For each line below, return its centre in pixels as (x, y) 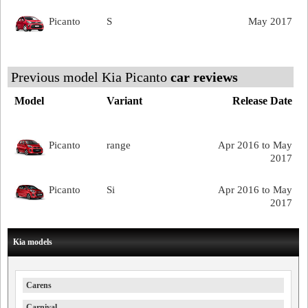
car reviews (204, 77)
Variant (125, 101)
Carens (39, 285)
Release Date (262, 101)
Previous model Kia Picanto (91, 77)
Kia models (33, 242)
